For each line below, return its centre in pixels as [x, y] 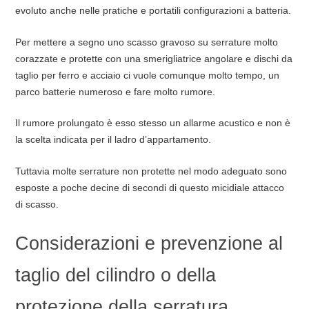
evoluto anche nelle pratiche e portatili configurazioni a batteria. [153, 11]
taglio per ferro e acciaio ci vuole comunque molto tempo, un [147, 75]
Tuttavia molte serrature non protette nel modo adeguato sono [151, 171]
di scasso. [37, 204]
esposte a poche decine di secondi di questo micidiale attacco [149, 188]
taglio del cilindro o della [115, 275]
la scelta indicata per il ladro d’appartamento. [113, 140]
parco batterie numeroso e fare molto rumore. [115, 91]
